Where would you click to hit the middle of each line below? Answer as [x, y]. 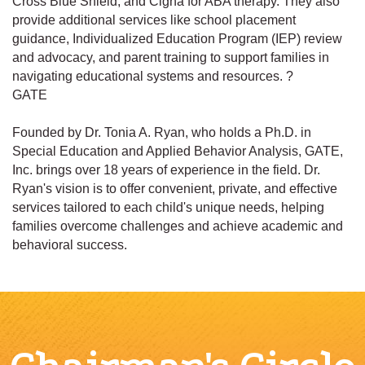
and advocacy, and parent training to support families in [171, 58]
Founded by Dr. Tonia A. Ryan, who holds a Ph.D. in [162, 133]
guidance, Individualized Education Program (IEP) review [177, 39]
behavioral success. [70, 245]
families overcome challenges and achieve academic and [178, 226]
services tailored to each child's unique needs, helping [168, 208]
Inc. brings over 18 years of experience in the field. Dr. [166, 170]
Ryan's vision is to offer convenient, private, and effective [175, 189]
